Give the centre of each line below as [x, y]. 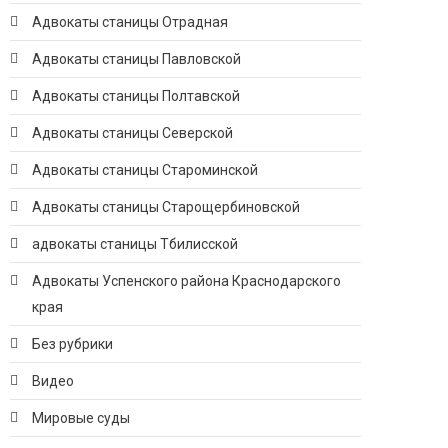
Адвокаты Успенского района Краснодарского [186, 281]
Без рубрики [72, 344]
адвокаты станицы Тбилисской [135, 244]
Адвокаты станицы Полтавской [136, 96]
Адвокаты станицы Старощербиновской [166, 207]
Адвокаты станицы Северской [132, 133]
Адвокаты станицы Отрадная [130, 22]
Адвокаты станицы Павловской [136, 59]
